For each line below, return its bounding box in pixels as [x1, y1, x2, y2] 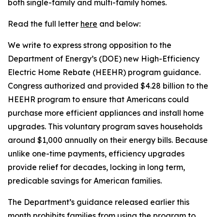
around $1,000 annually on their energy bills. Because [8, 135, 208, 145]
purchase [8, 108, 43, 118]
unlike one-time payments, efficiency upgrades [8, 149, 185, 158]
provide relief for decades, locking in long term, [8, 162, 185, 172]
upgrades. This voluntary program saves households [8, 122, 202, 131]
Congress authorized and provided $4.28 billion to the [8, 81, 208, 91]
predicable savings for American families [8, 176, 160, 186]
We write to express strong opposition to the [8, 40, 171, 50]
